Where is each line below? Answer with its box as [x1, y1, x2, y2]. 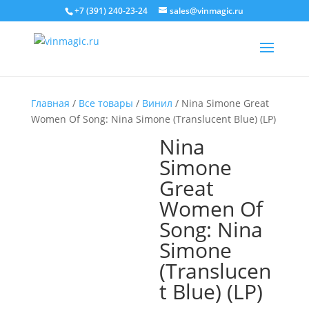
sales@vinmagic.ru [170, 5, 244, 17]
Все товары [78, 97, 133, 110]
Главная [30, 97, 70, 110]
